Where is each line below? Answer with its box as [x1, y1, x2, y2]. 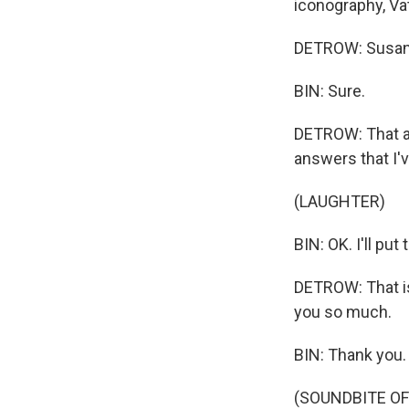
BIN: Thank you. [294, 345, 406, 365]
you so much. [294, 302, 392, 322]
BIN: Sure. [294, 81, 365, 101]
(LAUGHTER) [294, 192, 385, 212]
